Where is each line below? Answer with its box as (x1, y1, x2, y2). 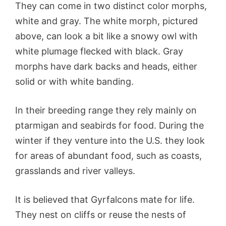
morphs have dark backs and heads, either (15, 61, 197, 72)
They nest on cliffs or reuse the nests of (15, 209, 186, 220)
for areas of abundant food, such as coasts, (15, 150, 202, 161)
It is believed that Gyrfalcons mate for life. (15, 194, 195, 205)
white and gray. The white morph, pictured (15, 16, 198, 27)
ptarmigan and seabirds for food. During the (15, 120, 204, 131)
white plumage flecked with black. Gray (15, 46, 183, 57)
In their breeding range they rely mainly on (15, 105, 197, 116)
